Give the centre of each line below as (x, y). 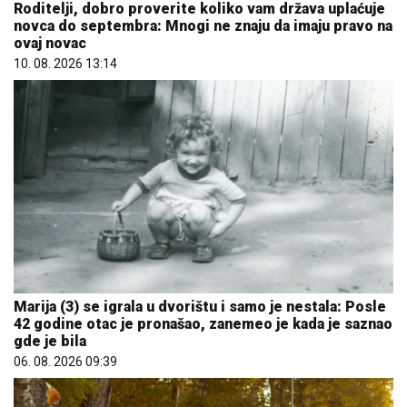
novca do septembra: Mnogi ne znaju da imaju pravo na (203, 25)
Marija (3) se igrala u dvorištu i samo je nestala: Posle (200, 306)
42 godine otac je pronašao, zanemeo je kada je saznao (203, 323)
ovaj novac (50, 43)
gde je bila (50, 341)
